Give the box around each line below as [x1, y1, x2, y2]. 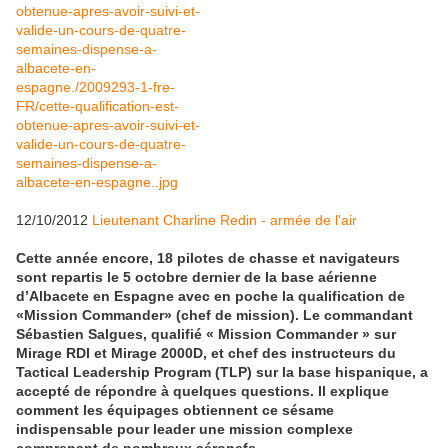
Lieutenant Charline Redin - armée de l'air [92, 212, 357, 229]
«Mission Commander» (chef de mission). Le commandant [16, 307, 413, 324]
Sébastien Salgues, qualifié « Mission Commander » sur [16, 326, 396, 343]
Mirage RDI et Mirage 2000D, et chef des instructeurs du [16, 345, 396, 362]
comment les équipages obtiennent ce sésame [16, 402, 334, 419]
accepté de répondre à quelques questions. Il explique [16, 383, 389, 400]
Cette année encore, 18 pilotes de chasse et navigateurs [16, 250, 400, 267]
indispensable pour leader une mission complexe [16, 421, 353, 438]
